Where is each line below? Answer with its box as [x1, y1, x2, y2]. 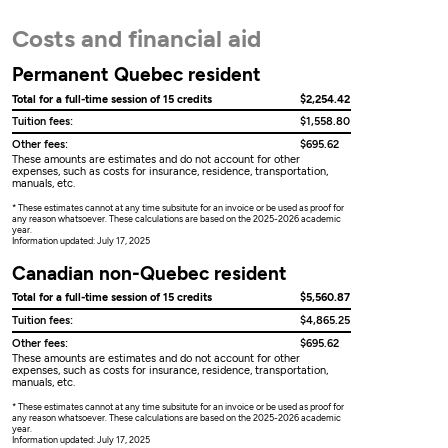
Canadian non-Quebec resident [12, 261, 288, 285]
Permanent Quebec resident [12, 62, 262, 86]
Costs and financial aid [12, 23, 262, 53]
